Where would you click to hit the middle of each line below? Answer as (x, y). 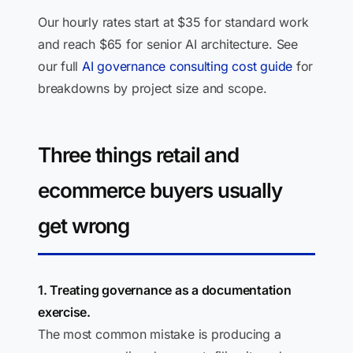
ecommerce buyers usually (160, 190)
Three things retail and (139, 155)
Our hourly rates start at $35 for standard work (173, 22)
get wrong (84, 226)
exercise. (64, 312)
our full (60, 66)
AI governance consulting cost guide (187, 66)
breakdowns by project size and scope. (152, 88)
